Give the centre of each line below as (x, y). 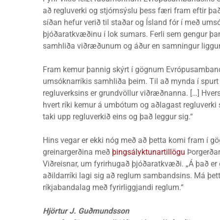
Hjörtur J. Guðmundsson (86, 211)
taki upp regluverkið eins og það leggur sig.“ (118, 117)
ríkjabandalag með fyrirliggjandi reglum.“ (113, 187)
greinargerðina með (77, 152)
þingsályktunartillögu (149, 152)
